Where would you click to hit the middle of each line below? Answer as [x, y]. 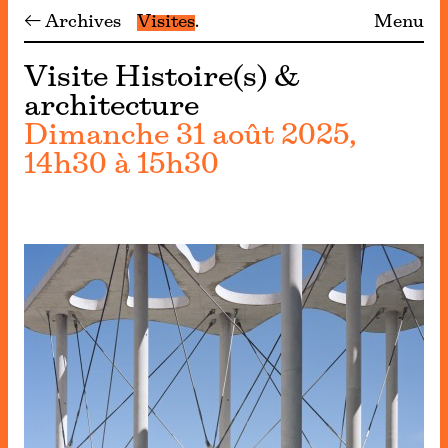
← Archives [72, 22]
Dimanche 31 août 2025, [189, 136]
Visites [166, 22]
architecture [111, 107]
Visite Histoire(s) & [161, 78]
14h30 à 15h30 [121, 165]
